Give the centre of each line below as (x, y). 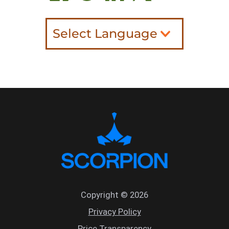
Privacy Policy (114, 212)
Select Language (105, 33)
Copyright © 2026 (114, 195)
